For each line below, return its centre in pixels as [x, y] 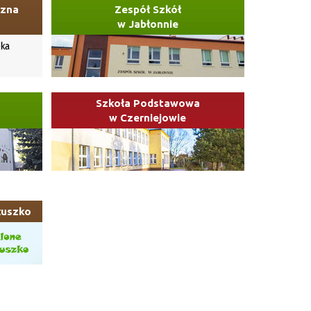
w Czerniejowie [148, 118]
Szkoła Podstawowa [148, 103]
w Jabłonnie [148, 24]
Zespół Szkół [148, 10]
